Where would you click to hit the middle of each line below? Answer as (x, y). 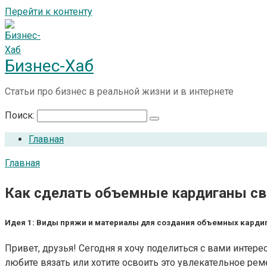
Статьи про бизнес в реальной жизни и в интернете (119, 91)
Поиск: (21, 115)
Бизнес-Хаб (49, 66)
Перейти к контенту (49, 12)
